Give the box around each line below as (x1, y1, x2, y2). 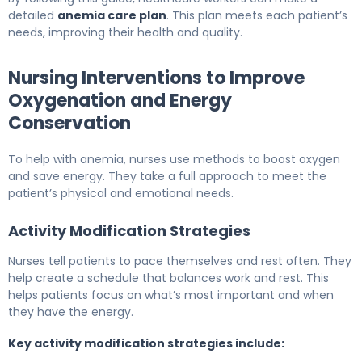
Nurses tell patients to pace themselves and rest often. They (8, 252, 351, 269)
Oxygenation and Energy (8, 87, 232, 113)
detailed (8, 6, 57, 23)
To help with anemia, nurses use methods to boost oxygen (8, 150, 340, 167)
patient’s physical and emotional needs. (8, 184, 234, 201)
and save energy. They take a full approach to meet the (8, 167, 326, 184)
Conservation (8, 110, 131, 136)
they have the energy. (8, 303, 133, 320)
